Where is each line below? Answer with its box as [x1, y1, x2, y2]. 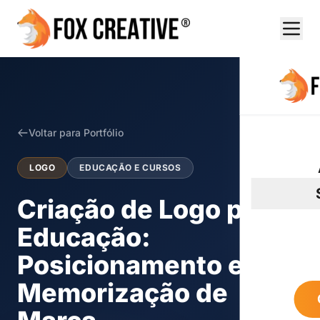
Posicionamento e [17, 249, 244, 281]
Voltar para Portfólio [29, 126, 124, 139]
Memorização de [17, 277, 228, 309]
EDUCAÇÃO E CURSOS [79, 162, 181, 173]
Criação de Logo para [17, 194, 283, 225]
